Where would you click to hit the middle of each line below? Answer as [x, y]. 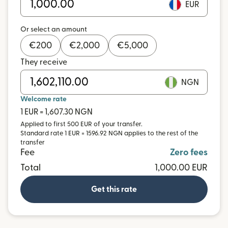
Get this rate [114, 189]
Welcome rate [44, 99]
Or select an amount [54, 30]
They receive [44, 62]
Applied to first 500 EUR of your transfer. [81, 124]
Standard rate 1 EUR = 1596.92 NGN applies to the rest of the [109, 133]
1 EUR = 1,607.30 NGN [56, 112]
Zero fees [189, 152]
